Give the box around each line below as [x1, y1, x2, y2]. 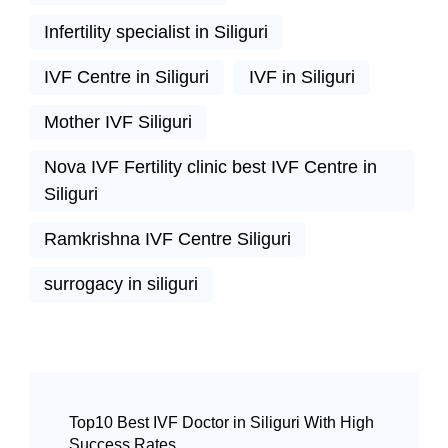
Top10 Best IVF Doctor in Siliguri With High [69, 413, 374, 431]
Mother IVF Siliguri [44, 111, 192, 132]
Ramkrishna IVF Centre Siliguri [44, 228, 291, 249]
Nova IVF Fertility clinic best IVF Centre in [44, 156, 377, 177]
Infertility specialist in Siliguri [44, 21, 268, 42]
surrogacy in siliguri [44, 273, 198, 294]
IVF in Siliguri [249, 66, 355, 87]
